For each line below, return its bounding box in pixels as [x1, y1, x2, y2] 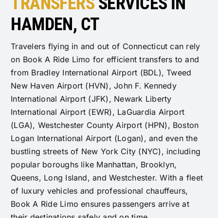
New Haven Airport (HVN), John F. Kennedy [11, 81, 177, 91]
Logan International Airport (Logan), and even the [11, 133, 198, 144]
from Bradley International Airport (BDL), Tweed [11, 68, 192, 78]
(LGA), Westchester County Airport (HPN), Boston [11, 120, 199, 130]
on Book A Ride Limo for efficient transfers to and [11, 54, 200, 65]
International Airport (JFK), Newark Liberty [11, 94, 172, 104]
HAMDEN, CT [11, 14, 100, 35]
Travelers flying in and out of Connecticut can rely [11, 41, 200, 52]
